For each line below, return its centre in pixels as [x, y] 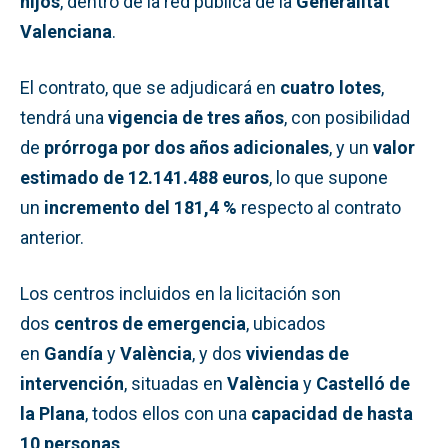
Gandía [73, 353]
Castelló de [363, 383]
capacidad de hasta [332, 413]
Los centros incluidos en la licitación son [180, 293]
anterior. [52, 237]
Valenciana [66, 31]
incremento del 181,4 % [140, 207]
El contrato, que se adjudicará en [150, 87]
